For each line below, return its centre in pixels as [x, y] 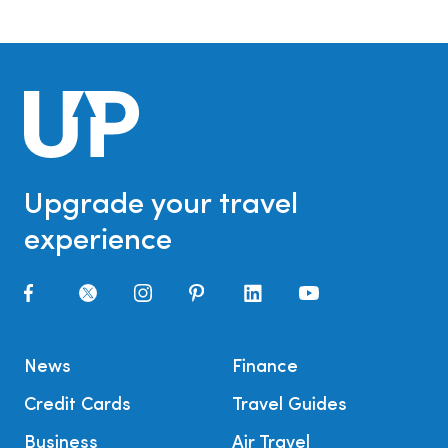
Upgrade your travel [161, 205]
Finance [265, 367]
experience [98, 241]
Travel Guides [289, 405]
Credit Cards [77, 405]
